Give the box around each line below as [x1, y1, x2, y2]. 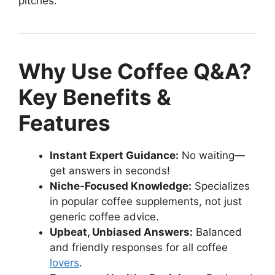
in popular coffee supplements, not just [50, 195, 242, 207]
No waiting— [179, 149, 245, 161]
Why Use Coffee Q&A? [18, 58, 252, 84]
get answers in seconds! [50, 164, 170, 177]
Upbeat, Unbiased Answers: [50, 225, 193, 238]
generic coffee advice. [50, 210, 159, 223]
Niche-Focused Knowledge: [50, 179, 192, 192]
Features [18, 109, 110, 136]
